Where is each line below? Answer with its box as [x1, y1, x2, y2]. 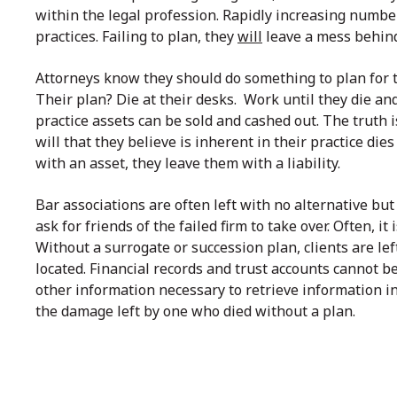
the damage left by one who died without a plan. [35, 301, 359, 322]
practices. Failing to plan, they [35, 26, 237, 46]
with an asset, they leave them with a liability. [35, 153, 340, 174]
